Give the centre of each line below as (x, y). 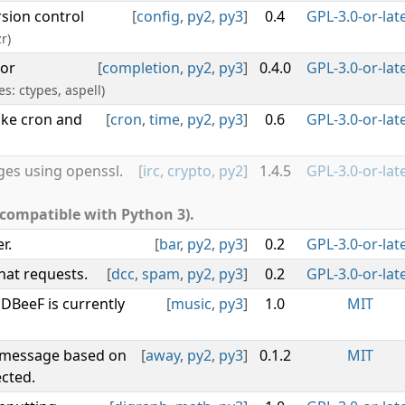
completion (141, 68)
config (158, 16)
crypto (189, 171)
